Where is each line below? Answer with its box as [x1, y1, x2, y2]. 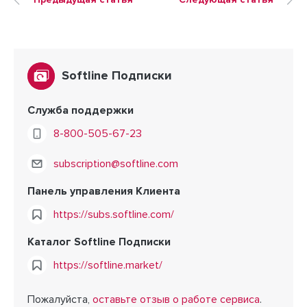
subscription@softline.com [53, 158, 178, 169]
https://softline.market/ [53, 260, 162, 271]
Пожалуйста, [27, 294, 93, 305]
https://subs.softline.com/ [53, 209, 174, 220]
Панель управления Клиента [27, 186, 180, 197]
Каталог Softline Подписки [27, 236, 171, 247]
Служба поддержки [27, 105, 134, 116]
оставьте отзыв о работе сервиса [93, 294, 260, 305]
